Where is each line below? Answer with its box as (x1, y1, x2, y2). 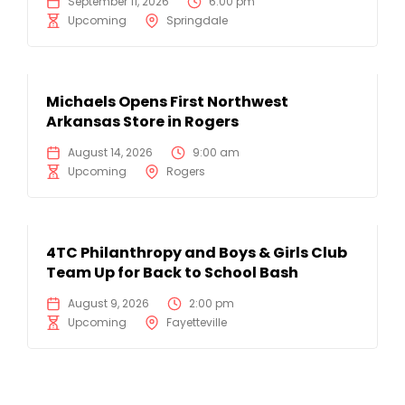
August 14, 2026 (68, 145, 153, 161)
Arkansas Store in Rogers (46, 111, 239, 133)
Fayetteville (166, 315, 227, 331)
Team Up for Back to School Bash (46, 262, 298, 284)
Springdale (166, 13, 228, 29)
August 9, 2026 (68, 296, 149, 312)
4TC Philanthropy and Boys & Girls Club (46, 242, 347, 264)
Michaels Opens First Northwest (46, 91, 288, 113)
